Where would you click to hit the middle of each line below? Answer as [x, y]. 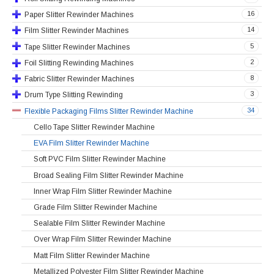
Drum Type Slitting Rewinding [74, 95]
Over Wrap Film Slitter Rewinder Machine [102, 239]
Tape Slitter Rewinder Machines [77, 47]
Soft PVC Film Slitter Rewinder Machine [100, 159]
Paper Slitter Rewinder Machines [79, 14]
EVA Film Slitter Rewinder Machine [91, 143]
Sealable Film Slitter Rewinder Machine [99, 224]
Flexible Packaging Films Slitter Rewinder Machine [109, 111]
